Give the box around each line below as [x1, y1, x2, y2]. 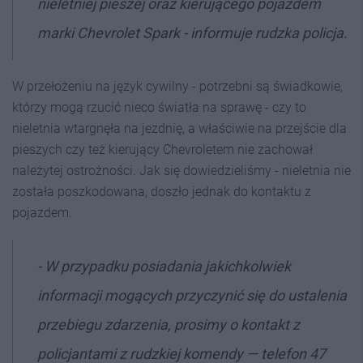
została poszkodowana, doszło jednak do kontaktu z [12, 183, 311, 199]
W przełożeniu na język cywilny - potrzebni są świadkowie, [12, 78, 343, 94]
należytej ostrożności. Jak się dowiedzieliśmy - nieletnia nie [12, 162, 351, 178]
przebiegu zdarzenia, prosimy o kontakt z [37, 315, 300, 333]
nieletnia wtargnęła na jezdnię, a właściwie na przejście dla [12, 120, 347, 136]
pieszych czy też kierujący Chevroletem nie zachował [12, 141, 313, 157]
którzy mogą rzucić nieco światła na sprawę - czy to [12, 99, 306, 115]
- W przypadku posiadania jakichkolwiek [37, 257, 291, 275]
